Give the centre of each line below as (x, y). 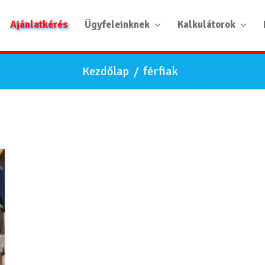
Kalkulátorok (206, 25)
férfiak (161, 71)
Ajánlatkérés (39, 25)
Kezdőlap (106, 71)
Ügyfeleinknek (117, 25)
